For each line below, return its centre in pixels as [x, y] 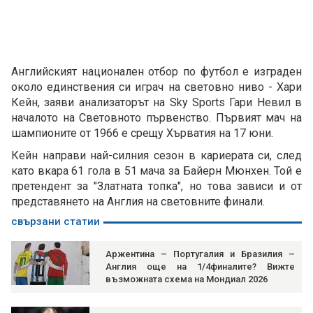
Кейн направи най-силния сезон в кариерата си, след [156, 156]
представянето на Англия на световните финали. [142, 202]
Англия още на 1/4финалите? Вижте [200, 267]
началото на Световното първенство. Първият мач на [156, 118]
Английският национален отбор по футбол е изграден [156, 72]
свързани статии [56, 222]
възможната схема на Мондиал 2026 [187, 279]
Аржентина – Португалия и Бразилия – [200, 254]
